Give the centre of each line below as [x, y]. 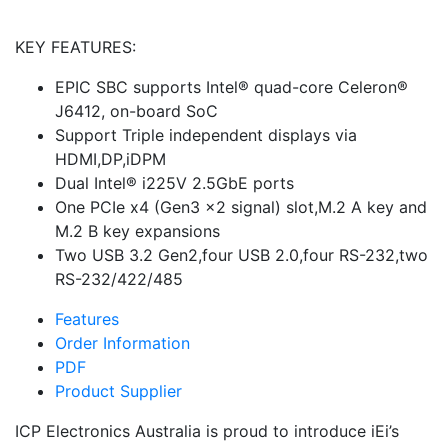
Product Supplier [118, 390]
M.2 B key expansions [137, 230]
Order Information [122, 342]
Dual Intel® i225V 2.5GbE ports [174, 182]
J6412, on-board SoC [136, 110]
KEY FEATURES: [75, 46]
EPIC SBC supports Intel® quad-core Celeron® [231, 86]
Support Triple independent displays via [206, 134]
